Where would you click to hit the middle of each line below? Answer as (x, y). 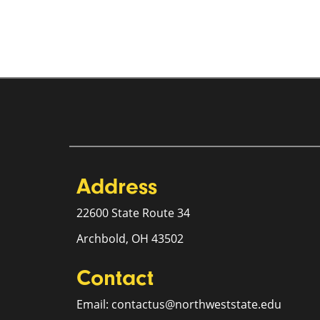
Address (117, 186)
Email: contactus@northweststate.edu (179, 304)
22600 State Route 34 (133, 213)
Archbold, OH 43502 (130, 239)
